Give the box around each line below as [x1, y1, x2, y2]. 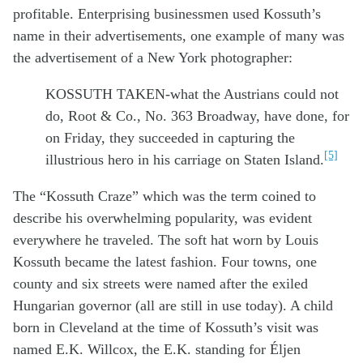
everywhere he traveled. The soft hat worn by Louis [13, 232, 318, 249]
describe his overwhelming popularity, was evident [13, 210, 312, 227]
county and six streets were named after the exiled [13, 275, 308, 293]
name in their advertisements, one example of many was [13, 28, 344, 45]
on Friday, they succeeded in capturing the [45, 130, 295, 147]
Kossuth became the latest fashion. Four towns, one [13, 254, 317, 271]
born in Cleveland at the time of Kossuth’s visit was [13, 319, 318, 336]
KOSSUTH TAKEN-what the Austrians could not [45, 86, 339, 103]
